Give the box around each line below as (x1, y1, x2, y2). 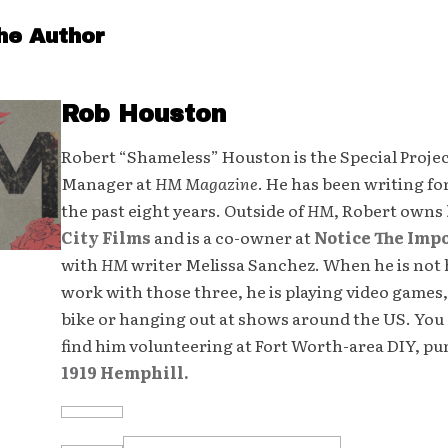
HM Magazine (154, 171, 258, 195)
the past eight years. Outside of (60, 198, 307, 222)
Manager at (60, 171, 155, 195)
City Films (60, 225, 151, 249)
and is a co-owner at (150, 225, 314, 249)
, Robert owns (333, 198, 446, 222)
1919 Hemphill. (60, 360, 189, 384)
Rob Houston (60, 101, 226, 127)
